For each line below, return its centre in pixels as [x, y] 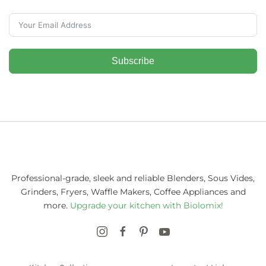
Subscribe [133, 61]
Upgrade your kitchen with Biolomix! [146, 205]
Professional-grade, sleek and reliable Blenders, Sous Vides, [133, 178]
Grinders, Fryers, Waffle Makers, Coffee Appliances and [133, 191]
